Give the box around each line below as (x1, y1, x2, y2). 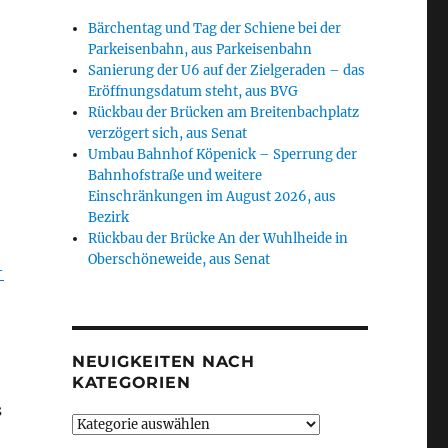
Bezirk (88, 209, 130, 226)
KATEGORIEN (71, 373, 191, 392)
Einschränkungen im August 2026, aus (88, 188, 337, 205)
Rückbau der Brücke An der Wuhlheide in (88, 230, 349, 247)
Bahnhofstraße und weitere (88, 167, 263, 184)
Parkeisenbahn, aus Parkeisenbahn (88, 41, 313, 58)
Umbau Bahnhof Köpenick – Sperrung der (88, 146, 358, 163)
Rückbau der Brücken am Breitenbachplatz (88, 104, 360, 121)
